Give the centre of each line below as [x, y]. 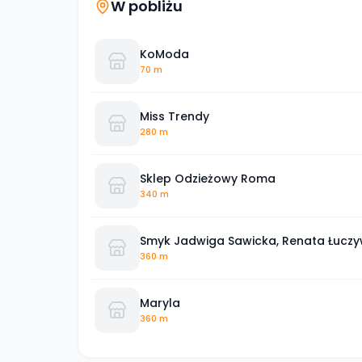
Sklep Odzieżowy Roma [208, 178]
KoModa [164, 54]
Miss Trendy [175, 116]
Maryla [160, 303]
